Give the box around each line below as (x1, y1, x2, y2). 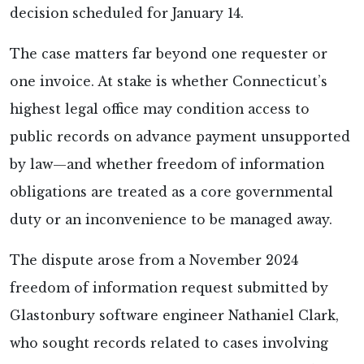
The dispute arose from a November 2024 (10, 252, 298, 268)
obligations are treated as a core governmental (10, 184, 333, 200)
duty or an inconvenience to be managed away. (10, 211, 332, 227)
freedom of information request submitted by (10, 279, 328, 296)
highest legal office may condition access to (10, 101, 310, 117)
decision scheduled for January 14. (10, 5, 244, 21)
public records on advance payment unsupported (10, 128, 350, 145)
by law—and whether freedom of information (10, 156, 324, 172)
